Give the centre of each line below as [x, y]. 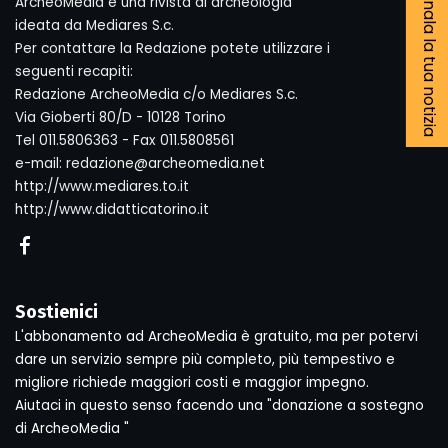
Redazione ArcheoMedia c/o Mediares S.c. [156, 94]
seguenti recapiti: [74, 71]
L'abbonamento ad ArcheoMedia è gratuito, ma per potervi [216, 336]
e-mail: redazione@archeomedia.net [140, 163]
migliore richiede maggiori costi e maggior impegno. [192, 382]
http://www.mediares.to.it [102, 186]
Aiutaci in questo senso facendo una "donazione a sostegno [219, 405]
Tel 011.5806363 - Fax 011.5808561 [124, 140]
